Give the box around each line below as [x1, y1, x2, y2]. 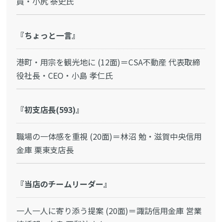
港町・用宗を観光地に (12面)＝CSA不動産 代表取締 [16, 56, 201, 68]
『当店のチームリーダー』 [16, 178, 112, 190]
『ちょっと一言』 [16, 29, 80, 42]
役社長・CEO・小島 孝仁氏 [16, 69, 113, 82]
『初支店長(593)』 [16, 104, 84, 116]
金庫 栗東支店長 [16, 144, 74, 156]
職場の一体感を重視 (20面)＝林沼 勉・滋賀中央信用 [16, 130, 202, 143]
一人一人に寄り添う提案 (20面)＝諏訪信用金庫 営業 [16, 205, 202, 217]
